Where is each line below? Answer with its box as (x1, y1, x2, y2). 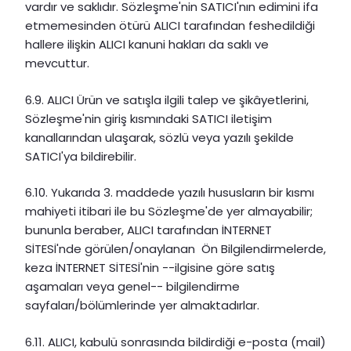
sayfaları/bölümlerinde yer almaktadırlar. (25, 297, 259, 314)
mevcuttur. (25, 55, 89, 72)
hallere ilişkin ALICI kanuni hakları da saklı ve (25, 36, 269, 53)
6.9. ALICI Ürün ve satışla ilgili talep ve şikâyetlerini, (25, 91, 309, 108)
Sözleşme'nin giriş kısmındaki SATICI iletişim (25, 110, 272, 127)
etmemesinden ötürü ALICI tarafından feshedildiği (25, 17, 315, 34)
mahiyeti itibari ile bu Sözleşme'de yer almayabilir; (25, 203, 313, 220)
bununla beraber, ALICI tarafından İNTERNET (25, 222, 272, 239)
